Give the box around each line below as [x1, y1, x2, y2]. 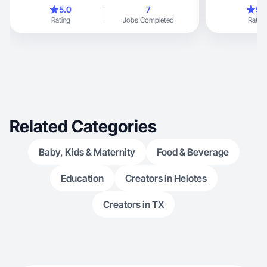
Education [60, 172, 104, 184]
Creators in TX [103, 198, 164, 210]
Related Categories [10, 116, 157, 136]
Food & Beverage [156, 146, 229, 158]
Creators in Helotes [125, 172, 207, 184]
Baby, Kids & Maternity [38, 146, 135, 158]
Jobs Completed [122, 15, 174, 24]
